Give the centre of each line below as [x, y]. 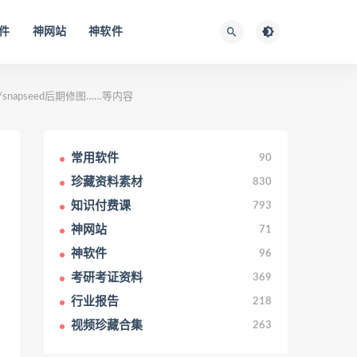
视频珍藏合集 [107, 326]
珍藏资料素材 [107, 182]
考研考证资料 [107, 278]
